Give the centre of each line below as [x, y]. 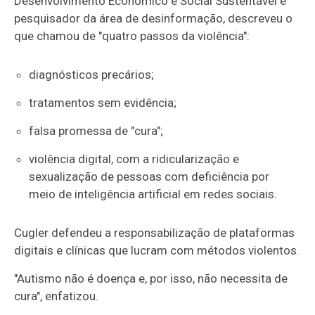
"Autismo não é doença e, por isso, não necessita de [151, 278]
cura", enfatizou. [57, 296]
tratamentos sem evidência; [102, 102]
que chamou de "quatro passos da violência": [132, 36]
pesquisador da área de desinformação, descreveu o [154, 18]
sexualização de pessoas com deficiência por [149, 176]
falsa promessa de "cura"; [96, 130]
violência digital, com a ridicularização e [134, 159]
